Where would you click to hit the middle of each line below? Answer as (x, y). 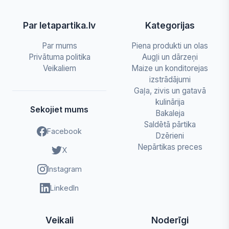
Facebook (64, 131)
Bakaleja (170, 113)
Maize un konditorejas (170, 68)
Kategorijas (170, 25)
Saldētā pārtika (170, 124)
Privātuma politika (59, 57)
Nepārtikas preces (170, 147)
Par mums (59, 46)
